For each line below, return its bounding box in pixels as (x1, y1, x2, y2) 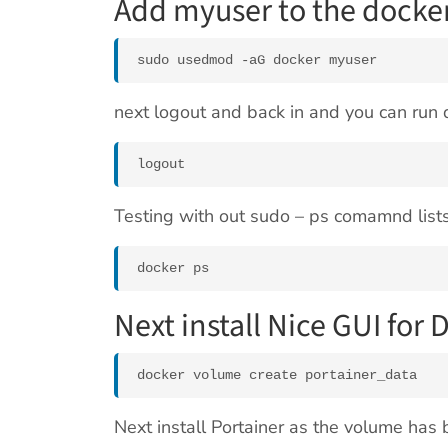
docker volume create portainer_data (137, 367, 417, 384)
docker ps (137, 260, 209, 277)
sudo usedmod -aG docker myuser (137, 52, 377, 69)
